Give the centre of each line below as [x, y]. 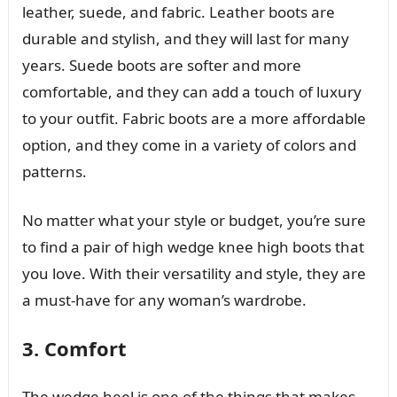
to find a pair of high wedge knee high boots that [193, 246]
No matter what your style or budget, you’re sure [194, 220]
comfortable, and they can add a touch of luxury [191, 91]
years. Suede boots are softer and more [161, 65]
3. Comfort [74, 348]
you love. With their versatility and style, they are [194, 273]
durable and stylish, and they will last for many [185, 38]
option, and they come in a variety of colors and [189, 144]
